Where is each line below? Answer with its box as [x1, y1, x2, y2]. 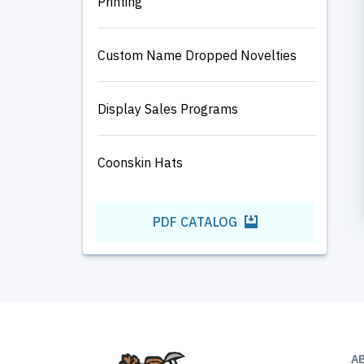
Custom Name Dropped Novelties [97, 46, 297, 63]
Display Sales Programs [97, 100, 238, 117]
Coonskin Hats [97, 154, 183, 171]
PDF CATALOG [152, 213, 240, 230]
